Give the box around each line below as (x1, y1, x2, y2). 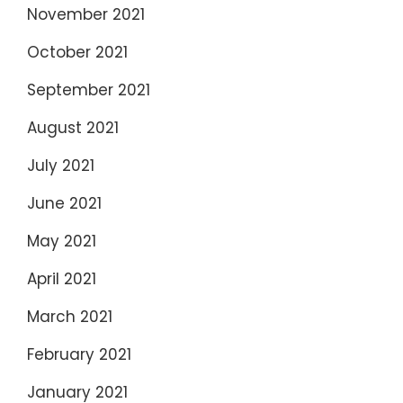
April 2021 (27, 268, 96, 291)
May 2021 (27, 230, 96, 253)
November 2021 (27, 4, 145, 26)
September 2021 (27, 79, 150, 102)
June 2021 (27, 193, 102, 215)
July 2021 (27, 155, 94, 177)
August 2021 (27, 117, 119, 139)
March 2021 (27, 306, 112, 328)
